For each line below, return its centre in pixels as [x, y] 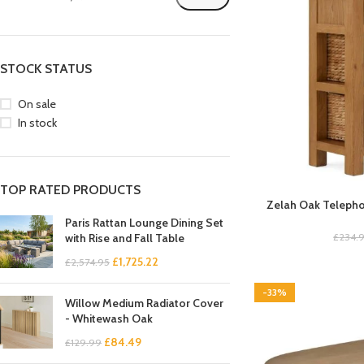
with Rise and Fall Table [125, 238]
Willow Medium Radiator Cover [144, 303]
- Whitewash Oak [109, 318]
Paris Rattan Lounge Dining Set [144, 223]
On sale [37, 104]
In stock [37, 123]
